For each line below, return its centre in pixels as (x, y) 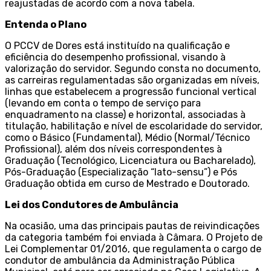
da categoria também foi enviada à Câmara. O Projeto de (134, 238)
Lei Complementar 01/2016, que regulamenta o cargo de (133, 249)
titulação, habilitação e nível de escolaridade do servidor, (134, 126)
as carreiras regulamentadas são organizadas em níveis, (132, 80)
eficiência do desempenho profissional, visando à (115, 57)
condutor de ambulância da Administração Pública (120, 261)
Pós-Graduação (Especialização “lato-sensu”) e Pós (121, 172)
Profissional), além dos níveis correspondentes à (113, 149)
